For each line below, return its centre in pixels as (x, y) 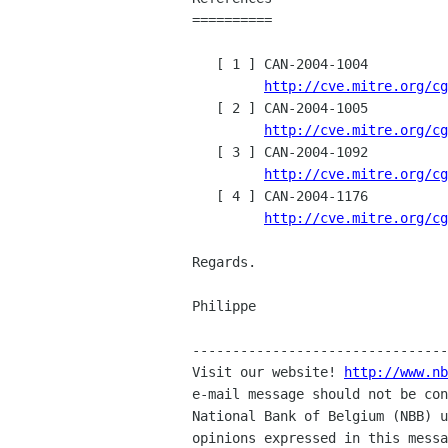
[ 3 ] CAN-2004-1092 (204, 152)
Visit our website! (268, 372)
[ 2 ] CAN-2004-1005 (204, 108)
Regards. (224, 262)
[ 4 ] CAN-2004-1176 (204, 196)
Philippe (224, 306)
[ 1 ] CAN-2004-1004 (204, 64)
